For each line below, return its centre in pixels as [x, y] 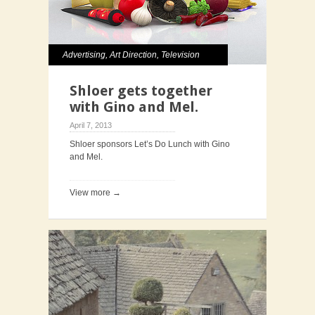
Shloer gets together [141, 91]
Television [180, 55]
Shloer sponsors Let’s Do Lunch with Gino [150, 144]
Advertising [84, 55]
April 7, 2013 [91, 125]
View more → [95, 193]
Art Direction [133, 55]
